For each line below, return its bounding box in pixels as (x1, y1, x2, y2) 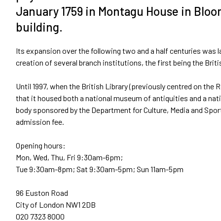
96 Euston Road (16, 188, 68, 197)
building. (16, 20, 63, 34)
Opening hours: (16, 141, 66, 150)
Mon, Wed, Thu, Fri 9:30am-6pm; (16, 152, 123, 162)
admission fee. (16, 117, 64, 126)
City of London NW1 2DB (16, 200, 96, 209)
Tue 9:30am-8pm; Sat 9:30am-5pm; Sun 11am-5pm (16, 164, 184, 174)
